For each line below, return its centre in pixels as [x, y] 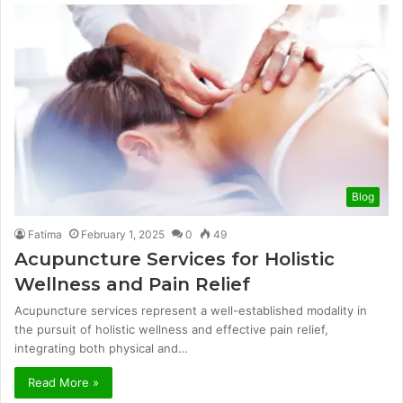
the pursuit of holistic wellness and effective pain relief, [171, 329]
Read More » [63, 382]
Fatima [45, 234]
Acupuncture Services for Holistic [175, 259]
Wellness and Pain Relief [132, 284]
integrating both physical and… [101, 348]
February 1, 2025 [123, 234]
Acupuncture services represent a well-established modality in [191, 310]
